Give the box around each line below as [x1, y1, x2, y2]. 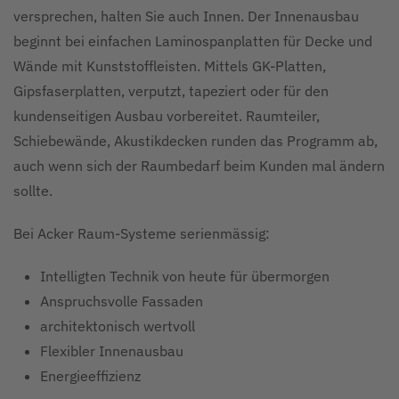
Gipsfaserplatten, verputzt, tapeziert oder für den [13, 82, 329, 100]
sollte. [13, 182, 53, 199]
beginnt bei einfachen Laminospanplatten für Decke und [13, 32, 372, 50]
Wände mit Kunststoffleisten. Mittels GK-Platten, [13, 57, 326, 75]
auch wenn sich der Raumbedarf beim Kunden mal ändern [13, 157, 385, 175]
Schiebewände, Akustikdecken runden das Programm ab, [13, 132, 378, 150]
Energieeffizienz [40, 367, 141, 385]
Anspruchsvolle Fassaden [40, 292, 203, 310]
